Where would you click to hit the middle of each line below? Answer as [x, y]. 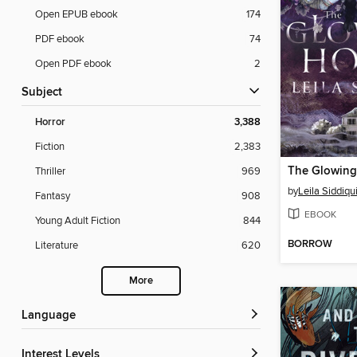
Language [52, 316]
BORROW [310, 245]
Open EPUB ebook [76, 15]
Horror [50, 123]
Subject [45, 93]
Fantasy [53, 196]
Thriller [50, 172]
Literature [57, 246]
